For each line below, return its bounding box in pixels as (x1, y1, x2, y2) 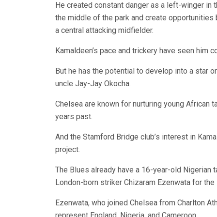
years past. (55, 112, 93, 122)
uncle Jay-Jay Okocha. (55, 79, 131, 89)
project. (55, 145, 80, 155)
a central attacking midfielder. (55, 26, 154, 35)
